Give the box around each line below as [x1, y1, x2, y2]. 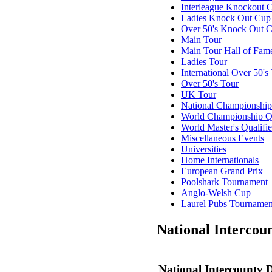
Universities [181, 143, 226, 154]
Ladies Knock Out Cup [181, 12, 271, 23]
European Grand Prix [181, 165, 263, 176]
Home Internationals [181, 154, 259, 165]
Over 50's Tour [181, 78, 239, 89]
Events [236, 132, 264, 143]
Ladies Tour [181, 56, 227, 67]
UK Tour [181, 89, 216, 100]
